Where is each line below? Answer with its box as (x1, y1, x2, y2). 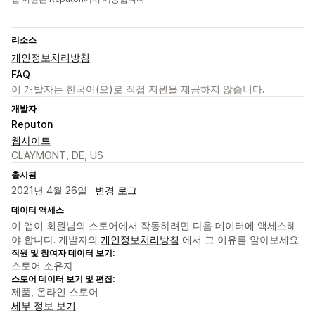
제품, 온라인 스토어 (11, 285, 98, 298)
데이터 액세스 (11, 205, 64, 216)
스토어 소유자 (11, 259, 73, 272)
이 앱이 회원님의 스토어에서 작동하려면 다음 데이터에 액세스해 (11, 219, 297, 232)
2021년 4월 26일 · (11, 184, 95, 197)
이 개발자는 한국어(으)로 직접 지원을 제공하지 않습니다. (11, 83, 264, 96)
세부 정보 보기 (11, 300, 76, 312)
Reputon (11, 118, 53, 131)
